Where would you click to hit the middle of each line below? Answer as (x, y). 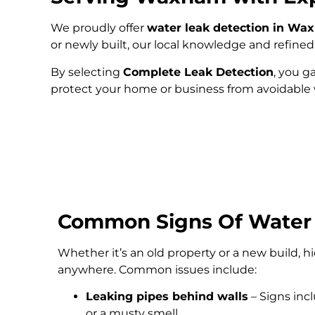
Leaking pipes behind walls (167, 297)
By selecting (87, 72)
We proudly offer (99, 28)
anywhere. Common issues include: (157, 270)
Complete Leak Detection (198, 72)
